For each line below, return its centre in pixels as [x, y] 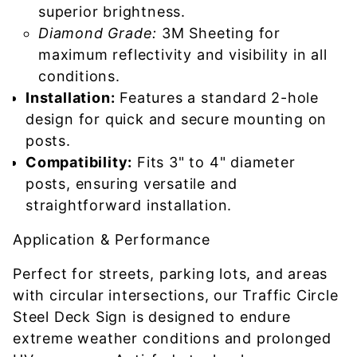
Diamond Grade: [98, 33]
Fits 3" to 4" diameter [214, 162]
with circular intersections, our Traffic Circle [176, 295]
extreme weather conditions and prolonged [172, 338]
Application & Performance [112, 239]
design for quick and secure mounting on [177, 119]
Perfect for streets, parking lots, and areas [171, 274]
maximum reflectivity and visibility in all [183, 55]
